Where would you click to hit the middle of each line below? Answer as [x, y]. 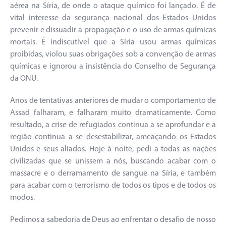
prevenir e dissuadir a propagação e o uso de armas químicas [113, 31]
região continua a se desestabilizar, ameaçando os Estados [113, 137]
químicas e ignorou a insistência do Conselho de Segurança [113, 67]
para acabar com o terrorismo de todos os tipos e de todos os [113, 186]
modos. [22, 198]
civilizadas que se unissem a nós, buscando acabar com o [113, 162]
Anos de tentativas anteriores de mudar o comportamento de [113, 101]
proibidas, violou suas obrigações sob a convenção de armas [113, 55]
